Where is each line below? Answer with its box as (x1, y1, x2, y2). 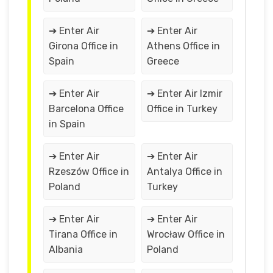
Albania (49, 243, 83, 255)
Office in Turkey (146, 102, 218, 115)
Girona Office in (49, 40, 118, 52)
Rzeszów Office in (49, 165, 129, 177)
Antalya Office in (146, 165, 222, 177)
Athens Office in (146, 40, 220, 52)
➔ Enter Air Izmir (146, 87, 222, 99)
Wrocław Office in (146, 228, 225, 240)
